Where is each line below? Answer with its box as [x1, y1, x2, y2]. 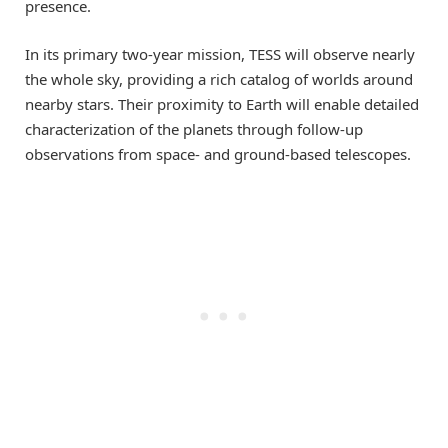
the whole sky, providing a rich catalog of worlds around [25, 69, 413, 90]
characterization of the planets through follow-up [25, 119, 363, 140]
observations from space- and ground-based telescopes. [25, 144, 411, 165]
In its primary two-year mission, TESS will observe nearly [25, 44, 415, 65]
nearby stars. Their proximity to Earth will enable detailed [25, 94, 419, 115]
